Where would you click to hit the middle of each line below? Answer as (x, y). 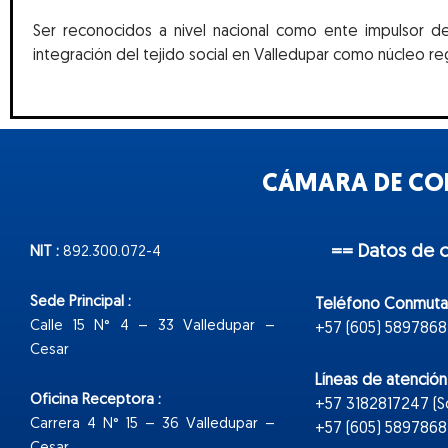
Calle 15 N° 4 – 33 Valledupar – (152, 326)
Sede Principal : (80, 302)
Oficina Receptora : (95, 401)
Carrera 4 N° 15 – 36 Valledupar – (152, 425)
